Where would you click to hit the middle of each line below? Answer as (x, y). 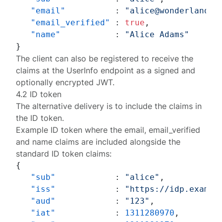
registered (120, 58)
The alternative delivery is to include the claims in (109, 106)
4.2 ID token (39, 94)
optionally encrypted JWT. (65, 82)
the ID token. (40, 118)
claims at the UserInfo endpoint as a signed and (106, 70)
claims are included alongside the (117, 142)
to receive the (166, 58)
